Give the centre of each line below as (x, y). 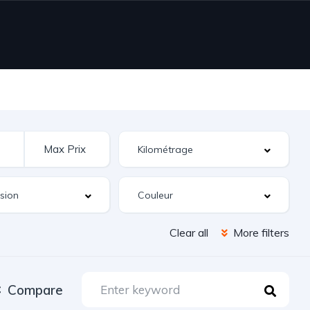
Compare (35, 290)
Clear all (189, 232)
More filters (260, 232)
